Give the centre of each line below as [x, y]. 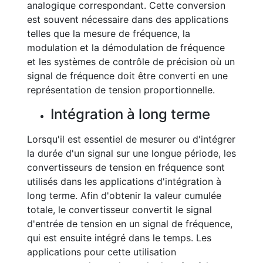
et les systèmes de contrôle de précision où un [131, 62]
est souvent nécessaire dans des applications [128, 19]
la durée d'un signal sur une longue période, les [131, 153]
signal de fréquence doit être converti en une [127, 76]
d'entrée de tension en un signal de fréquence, [130, 224]
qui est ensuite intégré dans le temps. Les [119, 238]
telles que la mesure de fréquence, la [109, 33]
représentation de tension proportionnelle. [121, 90]
